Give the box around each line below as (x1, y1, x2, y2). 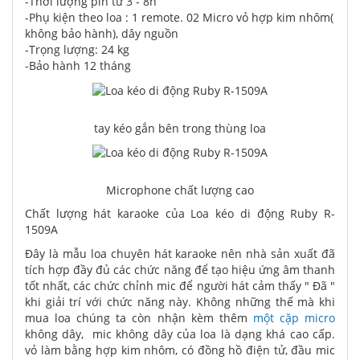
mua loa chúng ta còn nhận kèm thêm (25, 310, 253, 326)
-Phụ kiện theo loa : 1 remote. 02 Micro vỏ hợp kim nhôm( (25, 9, 333, 25)
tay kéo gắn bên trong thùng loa (94, 121, 266, 136)
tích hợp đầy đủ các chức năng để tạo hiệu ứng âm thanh (25, 262, 335, 278)
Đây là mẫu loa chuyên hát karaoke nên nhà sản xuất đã (25, 246, 335, 262)
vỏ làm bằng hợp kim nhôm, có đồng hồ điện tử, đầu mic (25, 342, 335, 358)
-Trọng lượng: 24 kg (25, 41, 129, 57)
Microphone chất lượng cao (106, 182, 254, 198)
